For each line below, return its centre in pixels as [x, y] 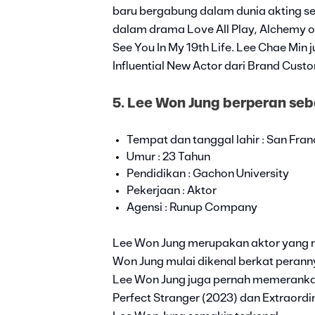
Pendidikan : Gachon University [208, 174]
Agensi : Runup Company [192, 208]
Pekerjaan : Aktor [172, 191]
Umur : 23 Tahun [168, 157]
